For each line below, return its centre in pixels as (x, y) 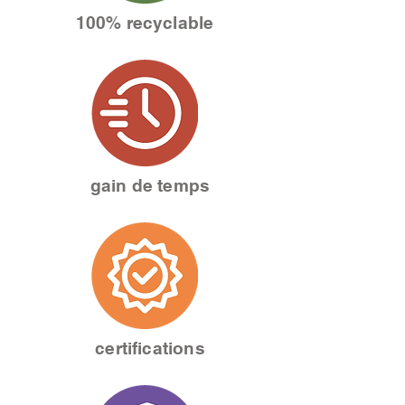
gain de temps (150, 185)
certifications (150, 348)
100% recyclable (145, 23)
